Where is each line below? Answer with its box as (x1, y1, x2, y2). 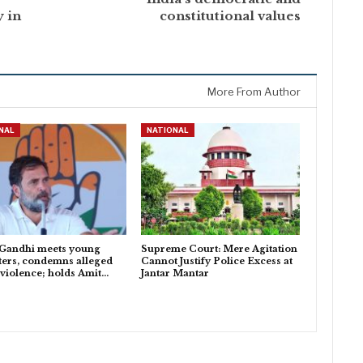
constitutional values (160, 8, 301, 24)
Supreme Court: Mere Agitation (140, 242, 297, 254)
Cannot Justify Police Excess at (140, 254, 293, 267)
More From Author (207, 85, 301, 99)
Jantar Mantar (140, 267, 209, 279)
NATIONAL (146, 126, 189, 135)
